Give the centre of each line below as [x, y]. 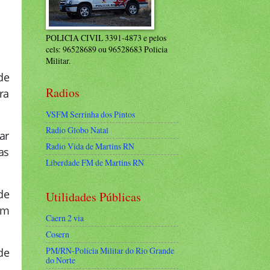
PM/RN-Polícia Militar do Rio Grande [110, 250]
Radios [63, 93]
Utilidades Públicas [93, 196]
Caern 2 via [65, 218]
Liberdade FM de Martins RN [95, 162]
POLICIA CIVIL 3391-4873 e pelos [106, 38]
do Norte [61, 260]
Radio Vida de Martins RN [90, 146]
